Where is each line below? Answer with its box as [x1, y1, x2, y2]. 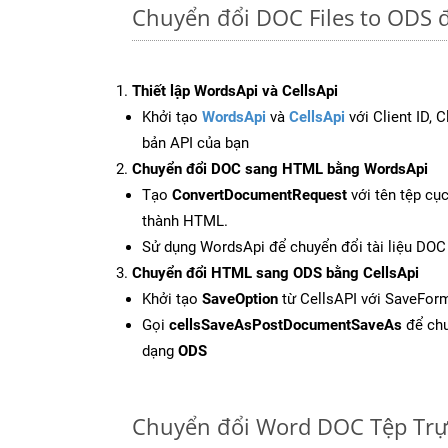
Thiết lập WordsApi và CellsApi [132, 81, 338, 100]
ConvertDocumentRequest [172, 185, 347, 204]
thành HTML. [142, 211, 228, 230]
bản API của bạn [142, 133, 249, 152]
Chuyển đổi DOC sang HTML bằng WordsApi [132, 159, 428, 178]
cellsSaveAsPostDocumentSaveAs [169, 315, 402, 334]
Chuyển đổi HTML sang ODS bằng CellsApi [132, 263, 419, 282]
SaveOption [202, 289, 278, 308]
